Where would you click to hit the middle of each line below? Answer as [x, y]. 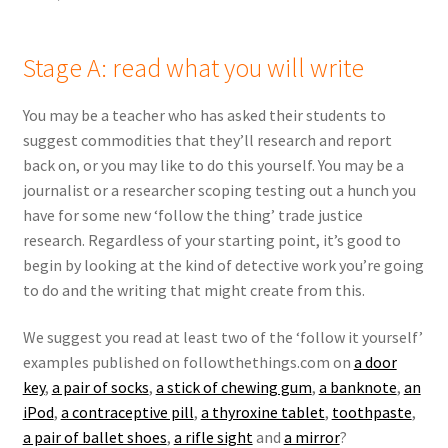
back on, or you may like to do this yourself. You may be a [213, 164]
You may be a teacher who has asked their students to [204, 114]
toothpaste [371, 412]
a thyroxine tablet [262, 412]
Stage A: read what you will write [193, 67]
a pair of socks [100, 387]
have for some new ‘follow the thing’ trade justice [192, 214]
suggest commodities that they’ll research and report [207, 139]
